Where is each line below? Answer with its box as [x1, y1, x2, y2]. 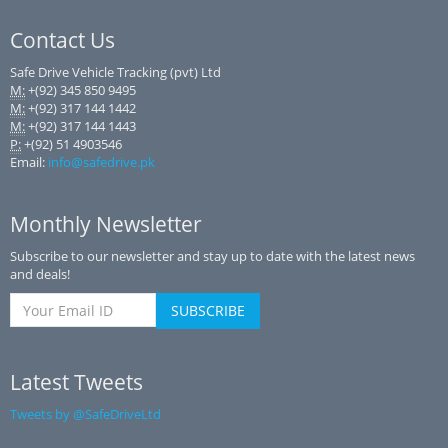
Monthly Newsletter [10, 210, 202, 238]
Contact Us [10, 26, 115, 54]
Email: [10, 153, 48, 171]
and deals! [10, 265, 70, 283]
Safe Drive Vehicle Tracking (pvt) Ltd [10, 63, 221, 81]
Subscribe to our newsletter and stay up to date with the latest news [10, 247, 415, 265]
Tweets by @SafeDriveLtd [10, 405, 161, 423]
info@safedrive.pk [48, 153, 155, 171]
